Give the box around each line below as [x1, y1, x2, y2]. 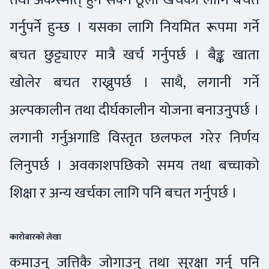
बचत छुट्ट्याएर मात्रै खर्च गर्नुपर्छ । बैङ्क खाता [10, 43, 259, 68]
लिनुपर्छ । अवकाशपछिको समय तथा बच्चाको [10, 153, 259, 178]
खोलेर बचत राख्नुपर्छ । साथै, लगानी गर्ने [10, 70, 259, 95]
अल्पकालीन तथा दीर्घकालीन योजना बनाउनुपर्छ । [10, 98, 259, 123]
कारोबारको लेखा [10, 230, 61, 244]
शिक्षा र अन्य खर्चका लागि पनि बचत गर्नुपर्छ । [10, 181, 237, 206]
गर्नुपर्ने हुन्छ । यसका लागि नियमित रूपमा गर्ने [10, 15, 259, 40]
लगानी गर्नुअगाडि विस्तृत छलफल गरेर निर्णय [10, 125, 259, 151]
